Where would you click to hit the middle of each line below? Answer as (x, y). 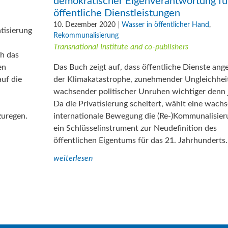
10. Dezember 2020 (84, 24)
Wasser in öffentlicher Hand (165, 24)
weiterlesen (73, 158)
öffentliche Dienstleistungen (117, 13)
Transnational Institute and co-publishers (121, 47)
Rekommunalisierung (86, 35)
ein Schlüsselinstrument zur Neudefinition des (135, 128)
